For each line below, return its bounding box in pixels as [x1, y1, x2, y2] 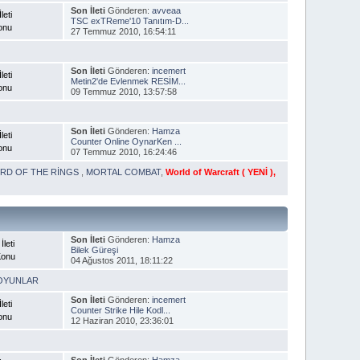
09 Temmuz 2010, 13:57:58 [70, 86, 177, 96]
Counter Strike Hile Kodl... [70, 305, 170, 315]
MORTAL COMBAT [86, 166, 162, 177]
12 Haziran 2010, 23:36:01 [70, 315, 174, 325]
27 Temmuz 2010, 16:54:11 [70, 26, 176, 36]
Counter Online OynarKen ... [70, 136, 182, 146]
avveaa [151, 5, 181, 15]
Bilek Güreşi [70, 244, 118, 255]
